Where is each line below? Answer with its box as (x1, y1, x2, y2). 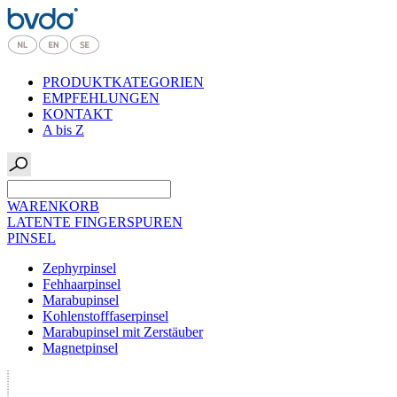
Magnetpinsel (43, 340, 118, 355)
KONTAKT (43, 106, 113, 121)
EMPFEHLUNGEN (43, 90, 160, 105)
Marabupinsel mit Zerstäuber (43, 324, 203, 339)
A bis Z (43, 122, 84, 137)
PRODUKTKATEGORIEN (43, 74, 204, 90)
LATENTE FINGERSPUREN (7, 214, 183, 230)
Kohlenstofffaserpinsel (43, 308, 168, 323)
